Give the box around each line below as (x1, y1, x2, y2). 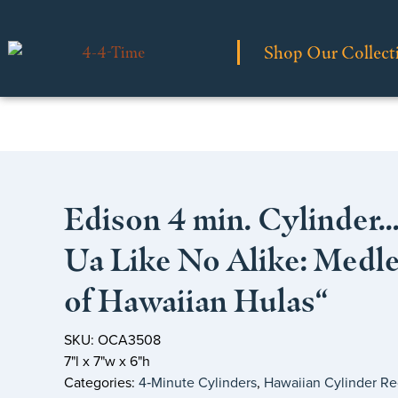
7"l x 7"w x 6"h (64, 351, 150, 372)
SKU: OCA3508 (64, 330, 161, 351)
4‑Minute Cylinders (139, 372, 257, 394)
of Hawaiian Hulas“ (64, 282, 328, 321)
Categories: (64, 372, 139, 394)
